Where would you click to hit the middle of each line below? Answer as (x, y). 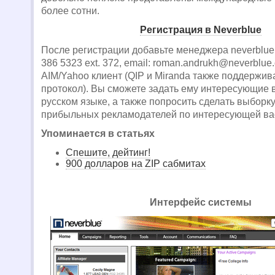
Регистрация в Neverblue (201, 30)
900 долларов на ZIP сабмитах (136, 164)
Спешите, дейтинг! (108, 153)
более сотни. (72, 11)
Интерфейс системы (201, 202)
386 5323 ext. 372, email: (97, 63)
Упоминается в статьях (98, 134)
